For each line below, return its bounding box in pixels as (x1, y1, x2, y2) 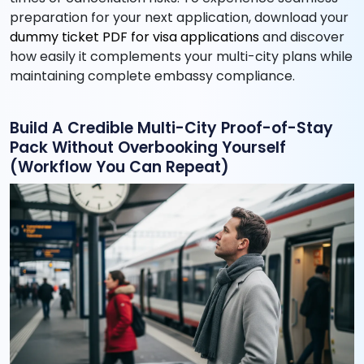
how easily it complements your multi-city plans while (10, 47, 353, 67)
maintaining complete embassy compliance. (10, 67, 295, 86)
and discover (259, 28, 344, 47)
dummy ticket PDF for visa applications (10, 28, 259, 47)
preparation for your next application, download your (10, 8, 349, 28)
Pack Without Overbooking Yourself (10, 136, 286, 159)
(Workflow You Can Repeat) (10, 156, 229, 179)
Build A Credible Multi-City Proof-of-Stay (10, 117, 333, 140)
